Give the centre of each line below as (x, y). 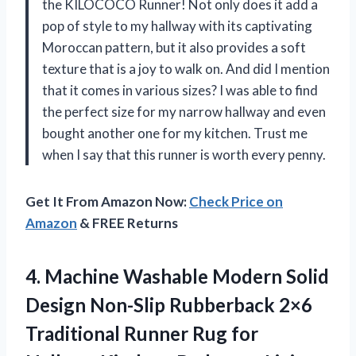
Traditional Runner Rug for (142, 334)
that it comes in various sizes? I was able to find (180, 91)
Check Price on (236, 202)
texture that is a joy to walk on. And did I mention (186, 69)
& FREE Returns (128, 223)
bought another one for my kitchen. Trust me (175, 133)
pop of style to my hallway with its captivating (177, 26)
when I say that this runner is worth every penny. (184, 155)
